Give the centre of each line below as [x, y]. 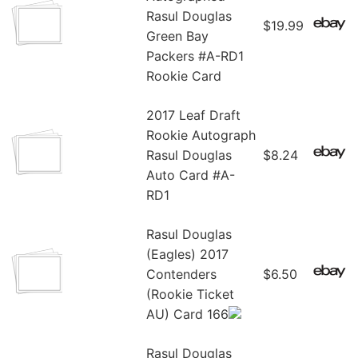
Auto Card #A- [191, 175]
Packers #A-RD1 [195, 56]
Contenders [181, 274]
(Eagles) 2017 [187, 255]
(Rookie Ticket [190, 294]
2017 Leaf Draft [193, 115]
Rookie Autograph [201, 135]
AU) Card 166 [187, 314]
